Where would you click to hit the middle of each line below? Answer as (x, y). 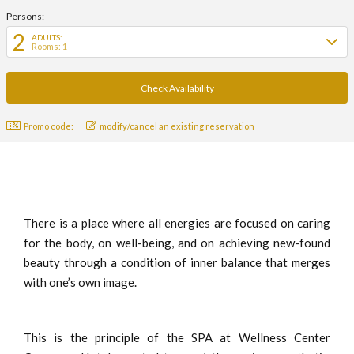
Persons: (25, 16)
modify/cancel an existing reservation (177, 126)
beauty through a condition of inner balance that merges (177, 262)
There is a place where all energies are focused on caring (177, 223)
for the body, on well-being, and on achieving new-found (177, 243)
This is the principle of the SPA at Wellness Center (177, 337)
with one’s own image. (80, 282)
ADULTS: (47, 37)
